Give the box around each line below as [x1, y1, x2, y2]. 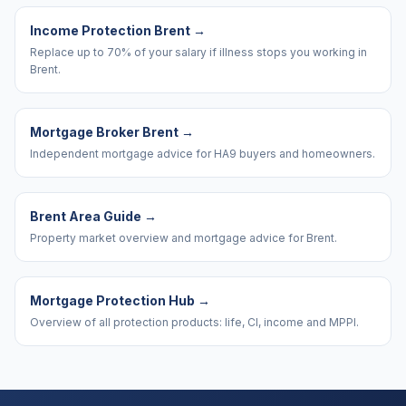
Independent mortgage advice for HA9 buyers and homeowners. [30, 147, 375, 160]
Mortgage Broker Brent [30, 124, 179, 140]
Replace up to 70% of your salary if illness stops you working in [30, 45, 367, 59]
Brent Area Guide [30, 208, 141, 224]
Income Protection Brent [30, 23, 190, 38]
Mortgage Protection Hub [30, 293, 195, 308]
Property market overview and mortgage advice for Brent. [30, 231, 337, 245]
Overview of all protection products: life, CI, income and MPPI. [30, 315, 359, 329]
